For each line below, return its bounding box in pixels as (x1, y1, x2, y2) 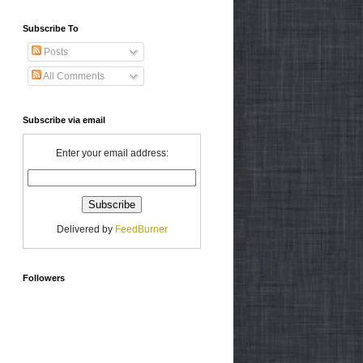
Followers (23, 272, 65, 283)
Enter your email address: (55, 147, 169, 159)
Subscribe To (23, 23, 79, 33)
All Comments (41, 70, 105, 82)
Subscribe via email (23, 114, 105, 125)
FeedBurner (114, 223, 168, 235)
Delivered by (56, 223, 115, 235)
